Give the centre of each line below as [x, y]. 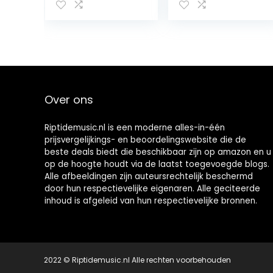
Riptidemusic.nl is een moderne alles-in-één [134, 128]
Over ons [69, 100]
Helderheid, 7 [210, 29]
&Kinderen [204, 127]
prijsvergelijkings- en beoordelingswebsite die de [145, 140]
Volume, [197, 78]
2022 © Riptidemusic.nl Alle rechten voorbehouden [137, 260]
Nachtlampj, [208, 54]
